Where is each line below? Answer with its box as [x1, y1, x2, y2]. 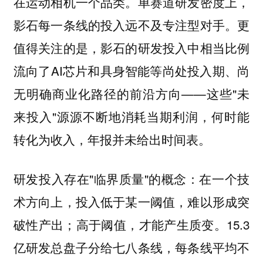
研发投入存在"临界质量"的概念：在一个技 [13, 170, 250, 188]
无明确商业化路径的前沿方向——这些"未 [13, 85, 250, 103]
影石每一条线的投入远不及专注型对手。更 [13, 16, 250, 34]
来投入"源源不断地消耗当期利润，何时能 [13, 107, 250, 126]
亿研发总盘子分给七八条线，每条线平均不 [13, 238, 250, 257]
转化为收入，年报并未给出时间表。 [13, 130, 211, 149]
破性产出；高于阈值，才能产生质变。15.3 [13, 215, 250, 234]
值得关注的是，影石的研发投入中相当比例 [13, 39, 250, 57]
